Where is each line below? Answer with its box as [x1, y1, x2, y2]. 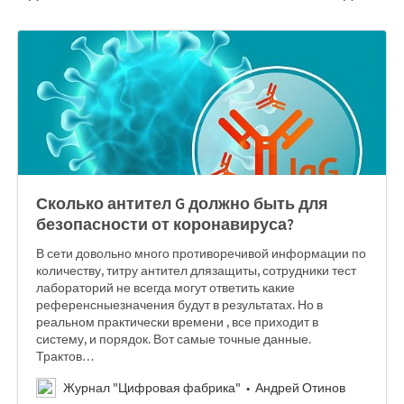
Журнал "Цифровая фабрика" [63, 380, 241, 396]
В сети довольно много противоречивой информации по [36, 245, 366, 262]
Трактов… [36, 348, 94, 364]
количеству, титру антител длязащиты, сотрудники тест [36, 262, 356, 279]
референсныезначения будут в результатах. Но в [36, 297, 323, 313]
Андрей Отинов [255, 380, 345, 396]
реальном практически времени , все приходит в [36, 314, 318, 330]
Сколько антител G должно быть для [36, 193, 328, 214]
